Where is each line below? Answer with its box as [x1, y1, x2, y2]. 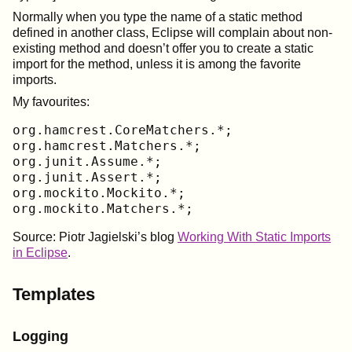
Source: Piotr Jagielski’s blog [13, 229, 178, 244]
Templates [13, 284, 95, 304]
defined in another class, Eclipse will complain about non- [13, 25, 332, 39]
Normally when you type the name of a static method [13, 9, 302, 24]
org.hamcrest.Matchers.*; [13, 137, 201, 153]
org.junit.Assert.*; [13, 169, 162, 185]
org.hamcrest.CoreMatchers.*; [13, 122, 233, 137]
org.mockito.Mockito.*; [13, 185, 185, 200]
